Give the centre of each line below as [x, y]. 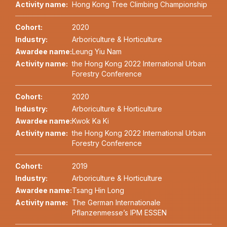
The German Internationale [116, 203]
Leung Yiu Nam [97, 52]
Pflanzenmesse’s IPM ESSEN [119, 213]
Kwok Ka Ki [90, 121]
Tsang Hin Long [98, 191]
